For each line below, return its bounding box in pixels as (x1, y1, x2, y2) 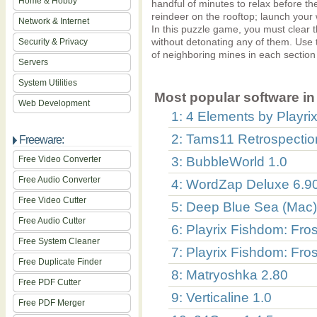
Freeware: (19, 134, 64, 146)
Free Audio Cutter (18, 216, 86, 226)
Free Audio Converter (18, 175, 100, 185)
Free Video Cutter (18, 195, 86, 205)
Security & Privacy (18, 37, 88, 47)
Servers (18, 57, 48, 67)
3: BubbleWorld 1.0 (171, 154, 287, 169)
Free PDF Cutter (18, 277, 81, 287)
